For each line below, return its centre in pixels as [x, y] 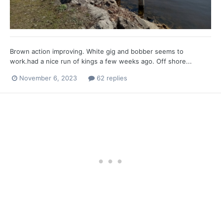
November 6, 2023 [48, 78]
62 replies [111, 78]
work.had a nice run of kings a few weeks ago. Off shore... [101, 61]
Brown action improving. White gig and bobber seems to [97, 51]
